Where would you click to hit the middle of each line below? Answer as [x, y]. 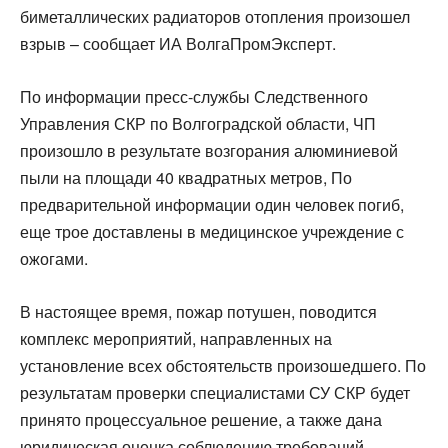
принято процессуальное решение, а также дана [201, 419]
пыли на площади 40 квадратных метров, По [186, 177]
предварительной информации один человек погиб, [212, 204]
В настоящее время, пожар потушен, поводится [198, 311]
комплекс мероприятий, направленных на [176, 338]
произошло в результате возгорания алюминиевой [209, 150]
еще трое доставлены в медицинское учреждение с [212, 231]
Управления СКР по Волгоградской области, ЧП [198, 123]
